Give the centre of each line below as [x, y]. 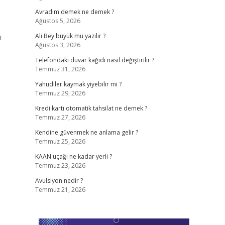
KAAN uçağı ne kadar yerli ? [73, 156]
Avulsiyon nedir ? [59, 181]
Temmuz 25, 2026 [60, 141]
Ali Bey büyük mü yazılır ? [70, 36]
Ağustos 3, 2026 [58, 45]
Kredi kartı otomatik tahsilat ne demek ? [91, 108]
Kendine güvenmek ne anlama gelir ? [86, 132]
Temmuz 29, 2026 [60, 93]
